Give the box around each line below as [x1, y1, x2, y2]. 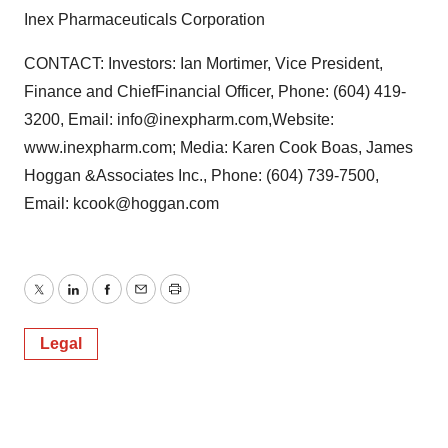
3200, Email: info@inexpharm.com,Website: [24, 111, 334, 128]
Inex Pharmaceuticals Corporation [24, 11, 265, 28]
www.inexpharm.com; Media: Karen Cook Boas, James [24, 139, 413, 156]
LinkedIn [71, 292, 133, 310]
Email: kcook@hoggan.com [24, 195, 219, 212]
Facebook [105, 292, 177, 310]
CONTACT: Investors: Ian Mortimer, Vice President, [24, 55, 383, 72]
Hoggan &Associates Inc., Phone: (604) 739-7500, [24, 167, 379, 184]
